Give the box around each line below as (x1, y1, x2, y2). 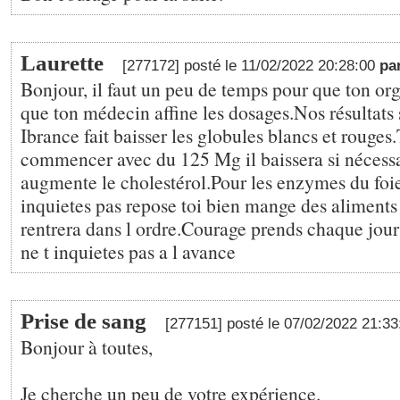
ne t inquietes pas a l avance (21, 238, 236, 264)
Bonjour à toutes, (21, 334, 153, 360)
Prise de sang (21, 309, 146, 333)
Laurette (21, 51, 104, 75)
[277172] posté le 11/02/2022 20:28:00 (122, 57, 379, 74)
